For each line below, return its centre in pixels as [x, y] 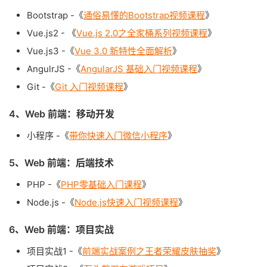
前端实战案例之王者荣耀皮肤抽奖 [149, 251]
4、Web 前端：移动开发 [62, 114]
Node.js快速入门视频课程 [126, 202]
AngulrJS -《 [54, 69]
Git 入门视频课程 [89, 87]
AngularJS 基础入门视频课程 [139, 69]
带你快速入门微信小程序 [118, 136]
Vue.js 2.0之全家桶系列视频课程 [142, 33]
